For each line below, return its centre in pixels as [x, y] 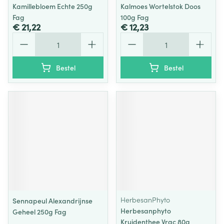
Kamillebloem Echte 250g [52, 6]
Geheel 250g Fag [39, 211]
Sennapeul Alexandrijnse [52, 200]
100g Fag [135, 17]
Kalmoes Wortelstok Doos [160, 6]
